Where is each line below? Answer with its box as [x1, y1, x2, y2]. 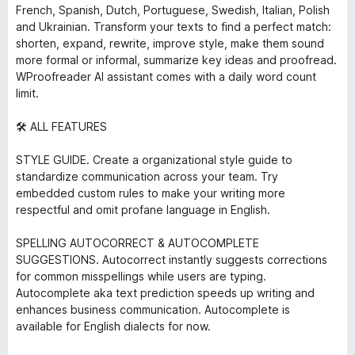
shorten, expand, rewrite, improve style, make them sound [16, 36, 324, 50]
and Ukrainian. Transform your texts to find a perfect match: [16, 20, 331, 33]
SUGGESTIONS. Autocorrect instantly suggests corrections [16, 253, 327, 266]
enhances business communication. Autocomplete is [16, 303, 290, 316]
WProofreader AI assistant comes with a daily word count [16, 70, 316, 83]
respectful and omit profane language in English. [16, 203, 270, 216]
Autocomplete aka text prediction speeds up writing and [16, 286, 315, 300]
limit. [16, 86, 39, 100]
